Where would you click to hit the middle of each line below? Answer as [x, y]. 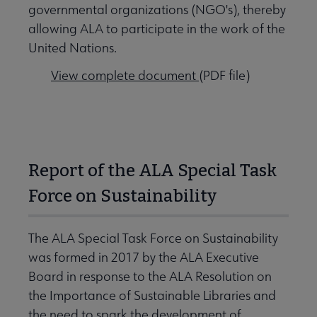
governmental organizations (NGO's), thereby [157, 10]
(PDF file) [224, 76]
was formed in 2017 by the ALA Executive [144, 258]
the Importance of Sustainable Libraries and [152, 296]
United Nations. [73, 48]
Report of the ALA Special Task [152, 171]
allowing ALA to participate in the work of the [157, 29]
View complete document [125, 76]
